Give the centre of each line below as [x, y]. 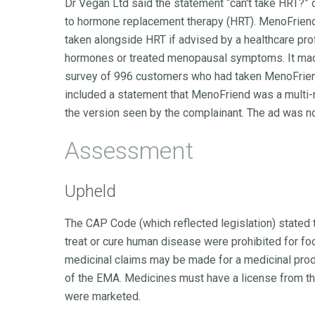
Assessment [129, 150]
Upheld [90, 191]
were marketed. [103, 296]
